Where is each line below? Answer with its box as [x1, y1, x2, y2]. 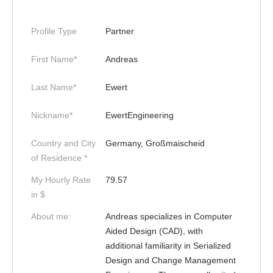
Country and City [31, 138, 96, 148]
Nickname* [31, 110, 73, 120]
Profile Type [31, 26, 77, 36]
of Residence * [31, 153, 87, 163]
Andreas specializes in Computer [105, 211, 232, 221]
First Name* [31, 54, 77, 64]
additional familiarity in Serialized [105, 241, 231, 250]
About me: [31, 211, 71, 221]
